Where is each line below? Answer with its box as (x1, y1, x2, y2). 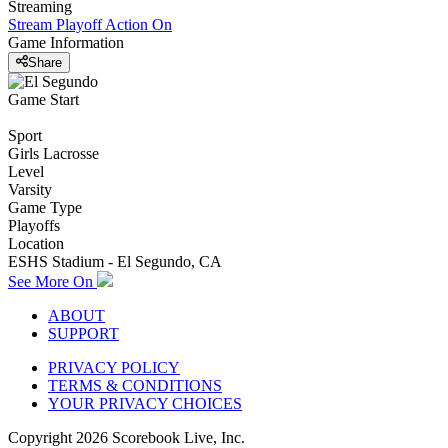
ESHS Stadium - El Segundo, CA (8, 253, 222, 271)
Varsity (8, 181, 52, 199)
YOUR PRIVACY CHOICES (48, 395, 242, 413)
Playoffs (8, 217, 60, 235)
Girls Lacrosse (8, 145, 99, 163)
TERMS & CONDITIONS (48, 377, 222, 395)
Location (8, 235, 64, 253)
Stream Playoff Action (8, 15, 148, 33)
